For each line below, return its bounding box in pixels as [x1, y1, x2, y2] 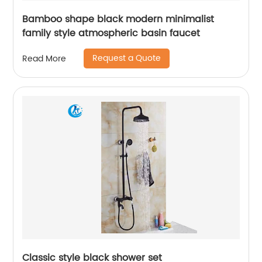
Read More [22, 51, 67, 65]
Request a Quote [92, 51, 161, 65]
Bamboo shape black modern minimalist [22, 12, 215, 27]
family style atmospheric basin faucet [22, 26, 201, 41]
